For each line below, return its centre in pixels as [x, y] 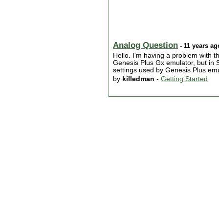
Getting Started [184, 79]
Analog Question [145, 45]
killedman [138, 79]
